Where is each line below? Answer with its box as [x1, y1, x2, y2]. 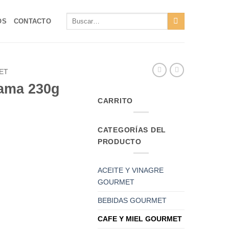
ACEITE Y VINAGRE [98, 166, 164, 174]
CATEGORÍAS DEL [98, 125, 167, 134]
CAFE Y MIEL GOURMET [98, 214, 182, 223]
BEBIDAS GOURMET [98, 196, 167, 204]
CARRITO [98, 96, 133, 105]
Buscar [66, 13, 88, 20]
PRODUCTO [98, 137, 142, 146]
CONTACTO [13, 17, 51, 25]
